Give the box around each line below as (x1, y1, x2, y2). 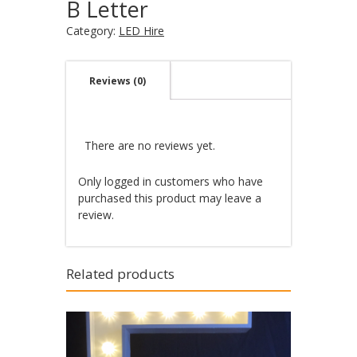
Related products (66, 264, 175, 283)
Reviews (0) (89, 73, 146, 88)
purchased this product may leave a (78, 190, 261, 206)
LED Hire (119, 22, 164, 38)
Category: (66, 22, 119, 38)
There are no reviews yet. (84, 137, 215, 153)
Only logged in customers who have (78, 173, 263, 189)
